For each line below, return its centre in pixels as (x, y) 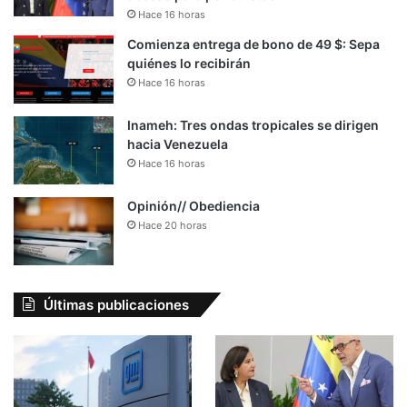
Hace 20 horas (173, 225)
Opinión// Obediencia (194, 205)
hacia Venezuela (178, 144)
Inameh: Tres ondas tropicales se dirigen (253, 124)
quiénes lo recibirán (189, 63)
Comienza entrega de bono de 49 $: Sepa (253, 44)
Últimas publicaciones (116, 304)
